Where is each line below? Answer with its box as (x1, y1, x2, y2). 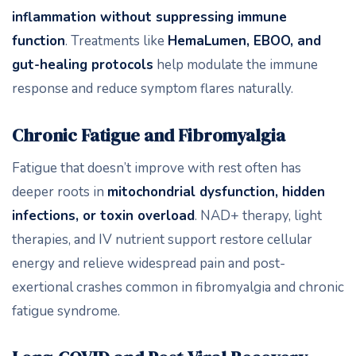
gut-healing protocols (12, 56, 153, 74)
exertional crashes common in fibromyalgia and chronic (12, 278, 344, 296)
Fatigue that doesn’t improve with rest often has (12, 159, 301, 177)
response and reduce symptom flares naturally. (12, 79, 293, 98)
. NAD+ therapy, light (195, 207, 322, 225)
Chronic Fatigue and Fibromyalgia (12, 123, 285, 147)
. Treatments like (65, 32, 168, 50)
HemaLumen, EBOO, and (168, 32, 321, 50)
